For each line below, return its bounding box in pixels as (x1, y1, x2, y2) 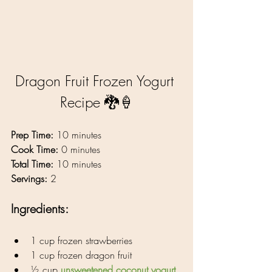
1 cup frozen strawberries (30, 233, 132, 247)
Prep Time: (11, 127, 53, 141)
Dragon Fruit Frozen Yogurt (15, 70, 178, 90)
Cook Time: (11, 142, 58, 156)
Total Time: (11, 157, 53, 171)
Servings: (11, 171, 47, 185)
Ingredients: (11, 200, 72, 217)
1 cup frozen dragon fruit (30, 248, 132, 262)
